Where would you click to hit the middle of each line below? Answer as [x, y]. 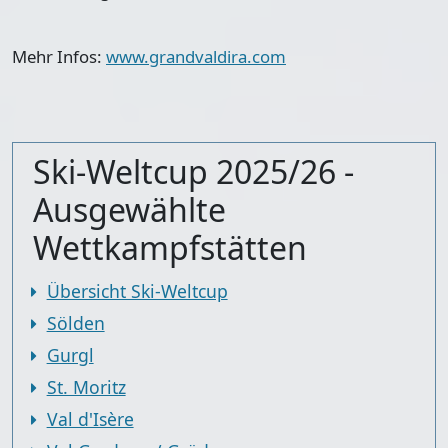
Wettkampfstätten [170, 247]
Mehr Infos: [59, 56]
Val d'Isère [90, 418]
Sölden [75, 322]
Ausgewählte [129, 209]
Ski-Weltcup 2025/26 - [193, 171]
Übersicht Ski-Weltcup [137, 290]
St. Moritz [86, 386]
